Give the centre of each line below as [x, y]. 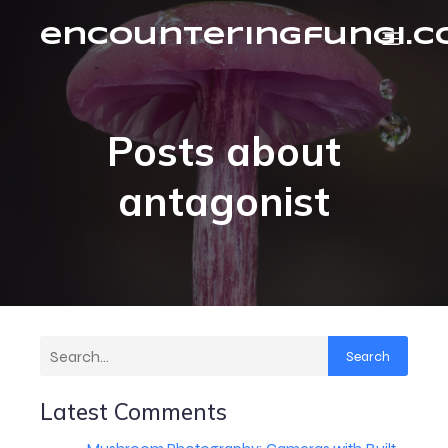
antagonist [224, 201]
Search [368, 356]
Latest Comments [133, 411]
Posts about [224, 151]
